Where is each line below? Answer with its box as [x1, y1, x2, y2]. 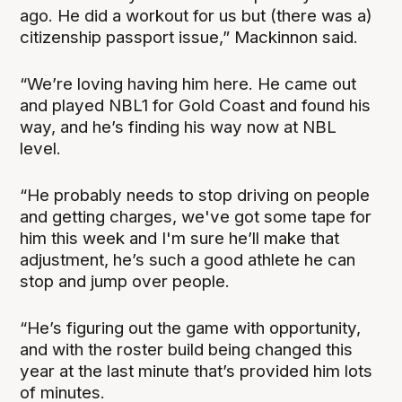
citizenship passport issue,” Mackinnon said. [20, 26, 359, 48]
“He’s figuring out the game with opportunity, [20, 317, 362, 338]
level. [20, 137, 62, 159]
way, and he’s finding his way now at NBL [20, 116, 337, 137]
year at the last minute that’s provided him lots [20, 360, 373, 381]
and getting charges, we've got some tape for [20, 205, 372, 227]
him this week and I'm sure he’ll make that [20, 227, 340, 249]
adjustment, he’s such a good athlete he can [20, 249, 356, 270]
